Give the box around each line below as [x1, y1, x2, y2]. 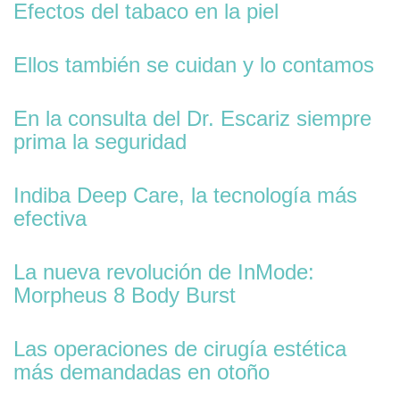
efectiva [13, 206, 87, 230]
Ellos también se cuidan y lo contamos [13, 53, 374, 77]
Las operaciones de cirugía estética [13, 337, 346, 361]
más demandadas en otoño [13, 360, 270, 384]
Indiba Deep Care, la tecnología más [13, 183, 357, 207]
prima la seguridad [13, 129, 187, 154]
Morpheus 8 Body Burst [13, 283, 236, 307]
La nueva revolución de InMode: [13, 260, 314, 284]
